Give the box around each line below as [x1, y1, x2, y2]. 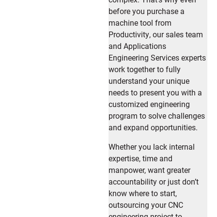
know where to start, [108, 187, 177, 198]
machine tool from [108, 17, 171, 28]
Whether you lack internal [108, 141, 195, 152]
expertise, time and [108, 153, 172, 163]
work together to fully [108, 63, 181, 74]
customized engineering [108, 98, 190, 109]
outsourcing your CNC [108, 199, 183, 210]
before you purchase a [108, 5, 185, 16]
